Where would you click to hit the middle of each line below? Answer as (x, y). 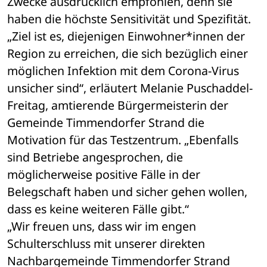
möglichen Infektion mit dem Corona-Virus (123, 71)
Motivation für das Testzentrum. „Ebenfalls (123, 140)
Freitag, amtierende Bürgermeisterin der (118, 105)
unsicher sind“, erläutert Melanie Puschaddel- (130, 88)
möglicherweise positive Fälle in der (104, 175)
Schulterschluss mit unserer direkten (106, 244)
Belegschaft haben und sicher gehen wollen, (127, 192)
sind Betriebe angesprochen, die (95, 157)
